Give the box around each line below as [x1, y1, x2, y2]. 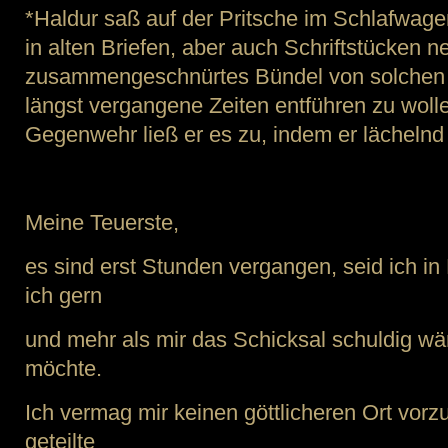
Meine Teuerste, [25, 210, 179, 235]
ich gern [25, 283, 102, 308]
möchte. [25, 356, 102, 381]
